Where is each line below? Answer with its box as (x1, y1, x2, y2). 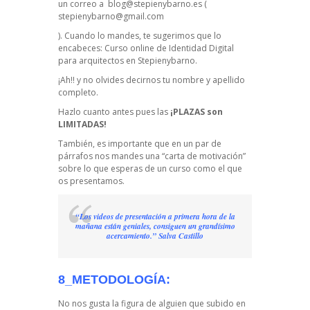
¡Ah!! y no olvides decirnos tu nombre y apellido (58, 74, 245, 86)
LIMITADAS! (58, 118, 107, 131)
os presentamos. (58, 175, 125, 188)
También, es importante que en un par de (58, 138, 221, 150)
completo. (58, 86, 98, 99)
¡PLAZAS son (170, 106, 223, 118)
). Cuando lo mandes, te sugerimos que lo (58, 30, 221, 42)
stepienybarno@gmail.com (58, 10, 164, 23)
